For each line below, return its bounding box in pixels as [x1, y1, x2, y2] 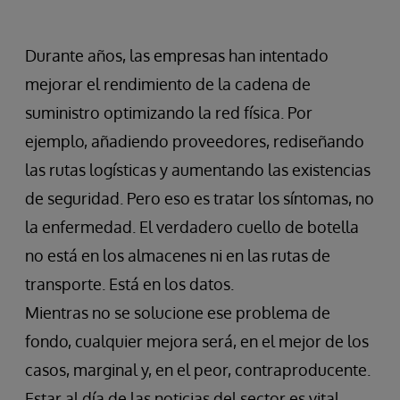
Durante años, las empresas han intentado [25, 46, 329, 66]
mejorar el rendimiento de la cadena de [25, 74, 311, 95]
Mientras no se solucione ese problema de [25, 303, 330, 323]
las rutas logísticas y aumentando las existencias [25, 160, 371, 180]
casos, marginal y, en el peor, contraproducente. [25, 360, 371, 380]
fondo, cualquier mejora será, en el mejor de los [25, 331, 369, 352]
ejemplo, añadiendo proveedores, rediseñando [25, 131, 364, 152]
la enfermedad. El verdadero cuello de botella [25, 217, 359, 237]
